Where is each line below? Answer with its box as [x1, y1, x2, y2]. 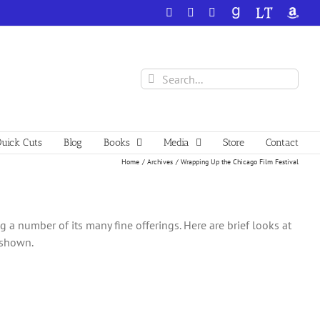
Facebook [172, 6, 216, 18]
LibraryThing [255, 6, 316, 18]
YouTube [215, 6, 256, 18]
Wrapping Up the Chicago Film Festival [181, 156, 299, 166]
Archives [147, 156, 173, 166]
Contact [266, 136, 299, 149]
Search [140, 69, 173, 84]
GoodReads [229, 6, 283, 18]
